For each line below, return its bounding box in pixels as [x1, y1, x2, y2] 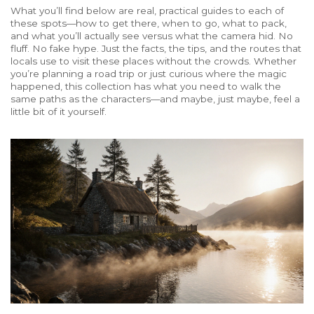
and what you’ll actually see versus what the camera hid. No [11, 30, 293, 41]
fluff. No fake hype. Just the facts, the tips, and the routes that [11, 43, 301, 54]
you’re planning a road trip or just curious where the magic [11, 68, 287, 79]
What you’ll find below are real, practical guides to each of [11, 5, 284, 16]
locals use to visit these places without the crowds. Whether [11, 55, 296, 67]
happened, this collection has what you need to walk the [11, 81, 281, 92]
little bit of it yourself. [11, 106, 107, 117]
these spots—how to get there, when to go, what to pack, [11, 18, 287, 29]
